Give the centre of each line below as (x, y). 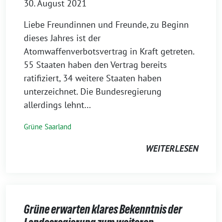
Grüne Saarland (48, 126)
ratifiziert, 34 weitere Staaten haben (93, 78)
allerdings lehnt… (57, 105)
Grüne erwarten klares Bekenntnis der (103, 209)
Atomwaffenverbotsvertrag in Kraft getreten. (109, 51)
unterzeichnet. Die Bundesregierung (93, 91)
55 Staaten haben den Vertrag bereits (95, 64)
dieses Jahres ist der (62, 38)
